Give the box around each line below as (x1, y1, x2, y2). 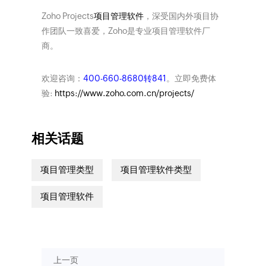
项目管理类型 (40, 164, 94, 175)
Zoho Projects (41, 11, 94, 21)
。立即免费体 (166, 73, 216, 83)
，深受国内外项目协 (143, 11, 218, 21)
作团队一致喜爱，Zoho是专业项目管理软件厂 (41, 26, 210, 36)
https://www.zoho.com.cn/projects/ (54, 88, 194, 98)
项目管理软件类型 (120, 164, 192, 175)
